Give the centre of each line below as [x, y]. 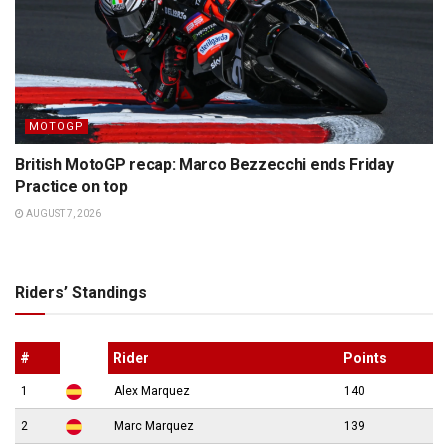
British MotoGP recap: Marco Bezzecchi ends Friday [204, 165]
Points [365, 358]
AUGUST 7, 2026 [62, 214]
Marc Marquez [154, 426]
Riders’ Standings [81, 293]
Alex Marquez [152, 391]
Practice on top [71, 187]
